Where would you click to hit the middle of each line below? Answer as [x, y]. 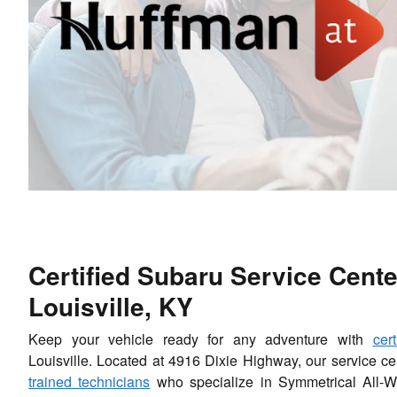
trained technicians [90, 381]
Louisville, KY [111, 306]
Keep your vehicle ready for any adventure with [201, 339]
